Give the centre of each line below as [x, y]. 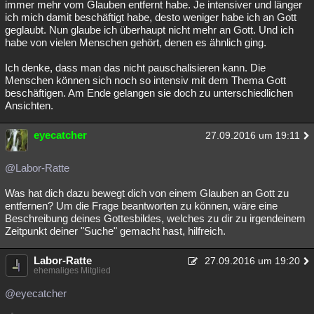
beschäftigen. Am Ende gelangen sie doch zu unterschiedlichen [149, 93]
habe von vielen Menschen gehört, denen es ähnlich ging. [136, 42]
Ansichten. [29, 105]
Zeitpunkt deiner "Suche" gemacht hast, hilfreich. [115, 231]
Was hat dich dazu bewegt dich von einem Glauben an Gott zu [147, 193]
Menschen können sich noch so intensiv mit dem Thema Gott [145, 80]
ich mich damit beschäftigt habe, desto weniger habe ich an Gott [151, 17]
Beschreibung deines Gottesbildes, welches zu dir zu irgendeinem [155, 218]
